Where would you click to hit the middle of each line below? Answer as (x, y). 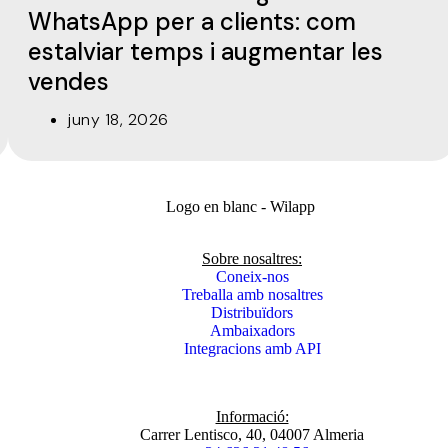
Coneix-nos (252, 276)
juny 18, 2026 (118, 119)
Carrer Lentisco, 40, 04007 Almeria (252, 434)
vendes (68, 81)
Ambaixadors (252, 330)
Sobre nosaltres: (252, 258)
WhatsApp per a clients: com (192, 21)
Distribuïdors (252, 312)
